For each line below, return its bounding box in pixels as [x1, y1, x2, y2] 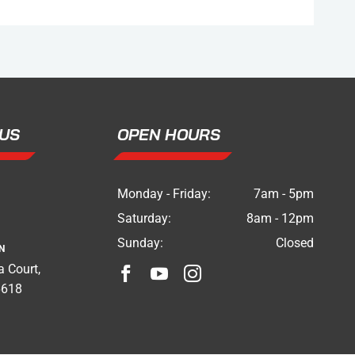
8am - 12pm [246, 211, 314, 227]
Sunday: [117, 235, 163, 251]
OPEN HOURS [117, 124, 220, 145]
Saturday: [117, 211, 171, 227]
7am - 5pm [254, 186, 314, 202]
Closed [276, 235, 314, 251]
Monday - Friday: [117, 186, 211, 202]
